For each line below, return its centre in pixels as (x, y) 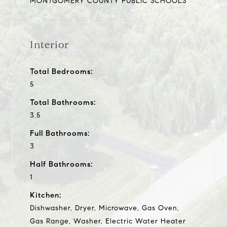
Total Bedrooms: (61, 71)
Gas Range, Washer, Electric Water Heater (108, 221)
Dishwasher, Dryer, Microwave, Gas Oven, (105, 208)
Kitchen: (46, 195)
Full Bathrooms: (60, 133)
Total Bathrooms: (63, 102)
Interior (49, 45)
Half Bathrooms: (61, 164)
